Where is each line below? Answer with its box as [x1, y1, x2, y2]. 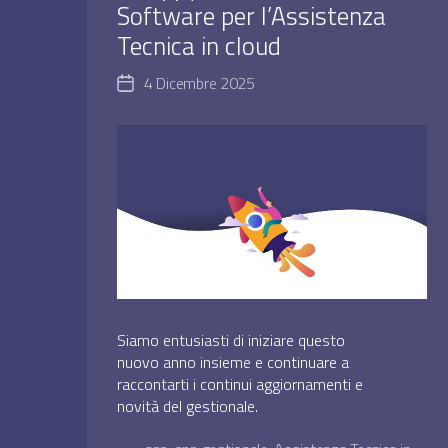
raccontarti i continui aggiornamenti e [117, 372, 363, 397]
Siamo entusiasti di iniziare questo [117, 328, 345, 353]
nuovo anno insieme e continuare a [117, 350, 349, 375]
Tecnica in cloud [117, 27, 281, 66]
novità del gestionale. [117, 394, 258, 419]
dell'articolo [124, 97, 196, 122]
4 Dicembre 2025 [144, 71, 255, 96]
